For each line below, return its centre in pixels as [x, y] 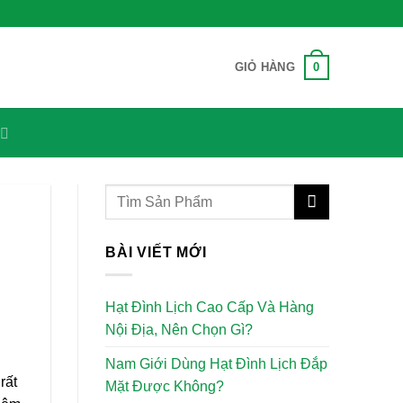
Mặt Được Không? [165, 386]
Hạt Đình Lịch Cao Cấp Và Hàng [210, 307]
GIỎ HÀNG [264, 67]
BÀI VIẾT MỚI [156, 252]
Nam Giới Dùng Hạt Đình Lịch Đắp [216, 363]
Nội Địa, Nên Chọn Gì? [179, 329]
